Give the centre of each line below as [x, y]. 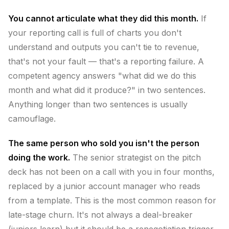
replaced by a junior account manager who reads [104, 186]
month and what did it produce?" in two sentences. [107, 90]
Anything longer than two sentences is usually [98, 104]
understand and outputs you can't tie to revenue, [104, 47]
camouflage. [32, 119]
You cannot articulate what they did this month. [103, 18]
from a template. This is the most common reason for [112, 200]
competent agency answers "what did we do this [102, 76]
